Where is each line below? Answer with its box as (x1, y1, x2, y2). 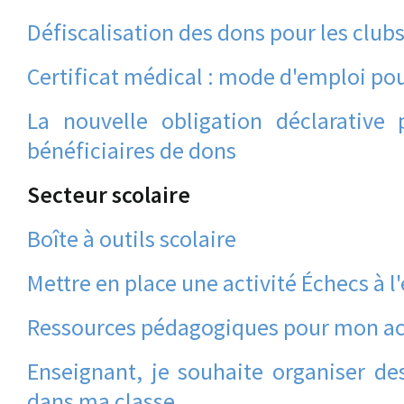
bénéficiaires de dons (27, 135, 236, 165)
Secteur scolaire (27, 179, 190, 209)
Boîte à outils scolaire (27, 224, 236, 253)
